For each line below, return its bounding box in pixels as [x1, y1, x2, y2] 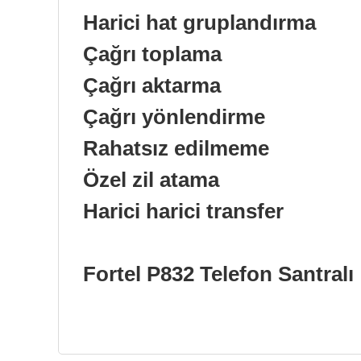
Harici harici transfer [83, 198, 284, 223]
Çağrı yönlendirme [83, 104, 265, 129]
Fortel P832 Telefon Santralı [83, 261, 354, 286]
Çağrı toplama [83, 41, 222, 66]
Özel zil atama [83, 167, 219, 192]
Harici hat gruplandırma [83, 10, 316, 35]
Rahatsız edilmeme [83, 135, 269, 160]
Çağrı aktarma [83, 73, 221, 98]
